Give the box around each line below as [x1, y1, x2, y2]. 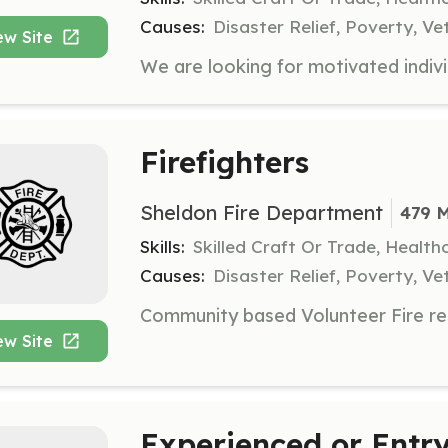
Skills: [140, 235, 185, 257]
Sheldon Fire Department [140, 199, 383, 225]
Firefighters [140, 143, 309, 181]
